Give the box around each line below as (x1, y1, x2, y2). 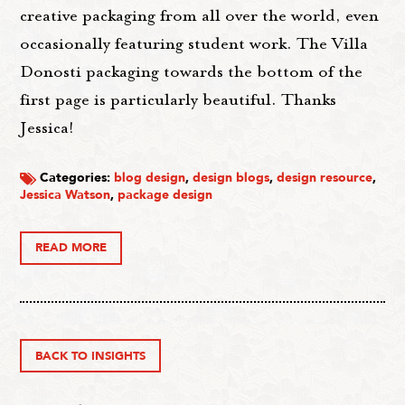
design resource (277, 169, 373, 187)
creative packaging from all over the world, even (20, 5, 380, 27)
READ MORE (35, 240, 108, 257)
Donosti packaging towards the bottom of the (20, 61, 363, 83)
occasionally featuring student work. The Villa (20, 33, 369, 55)
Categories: (36, 169, 115, 187)
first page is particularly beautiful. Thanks (20, 89, 337, 111)
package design (118, 186, 213, 204)
